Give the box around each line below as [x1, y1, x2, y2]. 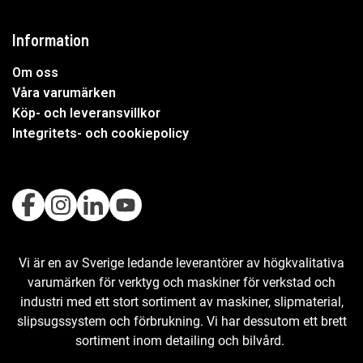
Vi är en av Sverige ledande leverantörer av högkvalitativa [19, 255, 344, 271]
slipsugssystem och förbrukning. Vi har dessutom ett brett [16, 314, 347, 330]
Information [12, 30, 89, 50]
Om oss [12, 65, 58, 81]
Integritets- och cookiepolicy [12, 126, 189, 142]
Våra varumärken [12, 85, 116, 101]
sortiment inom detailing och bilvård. [75, 333, 288, 349]
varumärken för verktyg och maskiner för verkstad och [28, 275, 335, 291]
